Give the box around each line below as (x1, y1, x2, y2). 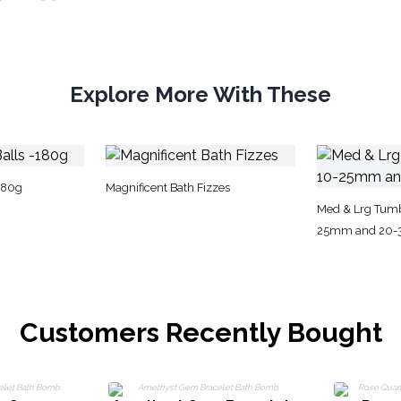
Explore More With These (70, 81, 331, 107)
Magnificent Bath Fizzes (106, 181, 230, 194)
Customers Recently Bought (19, 317, 382, 348)
